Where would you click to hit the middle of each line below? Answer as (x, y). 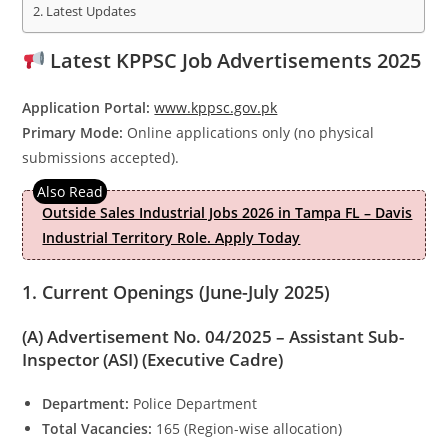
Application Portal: (86, 107)
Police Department (193, 403)
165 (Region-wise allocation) (247, 428)
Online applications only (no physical (249, 132)
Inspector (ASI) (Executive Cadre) (153, 359)
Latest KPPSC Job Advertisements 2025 (233, 60)
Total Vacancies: (97, 428)
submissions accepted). (101, 157)
